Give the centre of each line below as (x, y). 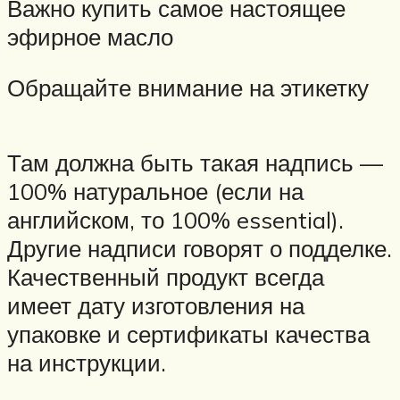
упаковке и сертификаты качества (188, 333)
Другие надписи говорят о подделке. (200, 248)
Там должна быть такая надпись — (195, 162)
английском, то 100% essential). (175, 219)
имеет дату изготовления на (156, 305)
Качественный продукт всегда (166, 276)
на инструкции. (87, 362)
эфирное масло (90, 36)
